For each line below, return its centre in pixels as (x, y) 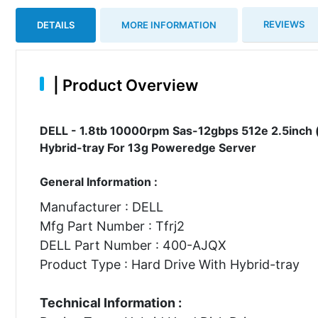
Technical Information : (110, 302)
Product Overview (128, 85)
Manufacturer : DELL (101, 207)
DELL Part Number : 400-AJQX (133, 245)
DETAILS (56, 24)
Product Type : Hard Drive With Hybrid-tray (169, 264)
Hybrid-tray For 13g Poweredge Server (148, 147)
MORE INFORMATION (169, 24)
